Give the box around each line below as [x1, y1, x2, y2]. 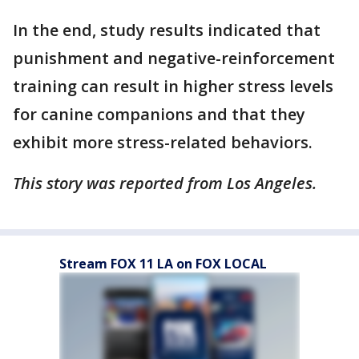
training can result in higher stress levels [13, 75, 333, 97]
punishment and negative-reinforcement [13, 47, 335, 69]
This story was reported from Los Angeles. [13, 172, 317, 194]
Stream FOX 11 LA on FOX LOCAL [59, 255, 267, 272]
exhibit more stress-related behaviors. [13, 131, 313, 153]
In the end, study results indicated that [13, 19, 321, 41]
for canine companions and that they [13, 103, 305, 125]
